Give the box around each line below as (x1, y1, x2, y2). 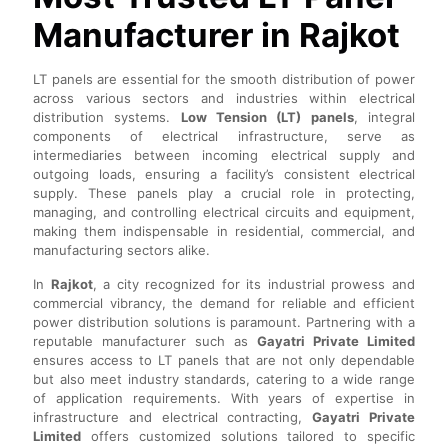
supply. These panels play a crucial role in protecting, (33, 185, 415, 202)
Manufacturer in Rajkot (33, 15, 400, 56)
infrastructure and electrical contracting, (33, 409, 313, 426)
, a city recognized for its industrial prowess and (92, 276, 416, 293)
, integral (353, 109, 416, 126)
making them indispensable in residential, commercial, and (33, 223, 415, 240)
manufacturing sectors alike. (33, 242, 210, 259)
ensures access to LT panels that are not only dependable (33, 352, 415, 369)
